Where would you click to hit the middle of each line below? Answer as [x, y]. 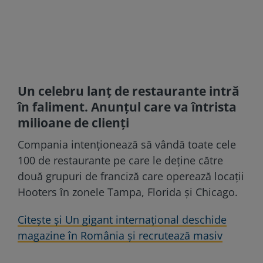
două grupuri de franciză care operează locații [131, 176]
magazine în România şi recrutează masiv [120, 235]
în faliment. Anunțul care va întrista [127, 107]
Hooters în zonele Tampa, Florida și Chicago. [128, 192]
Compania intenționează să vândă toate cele [127, 144]
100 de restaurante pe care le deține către [120, 160]
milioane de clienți [73, 122]
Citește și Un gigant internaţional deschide [122, 219]
